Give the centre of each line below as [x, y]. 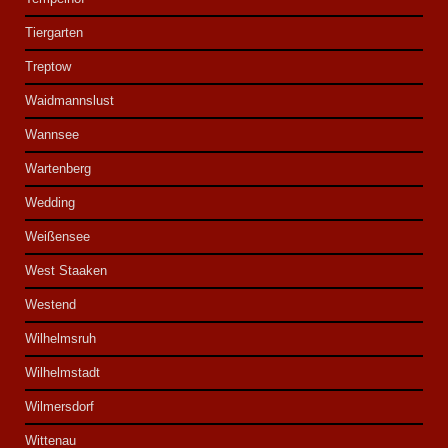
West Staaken [66, 271]
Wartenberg [58, 169]
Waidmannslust [70, 101]
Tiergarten [54, 33]
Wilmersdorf [60, 407]
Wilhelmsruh [61, 339]
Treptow [48, 67]
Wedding [50, 203]
